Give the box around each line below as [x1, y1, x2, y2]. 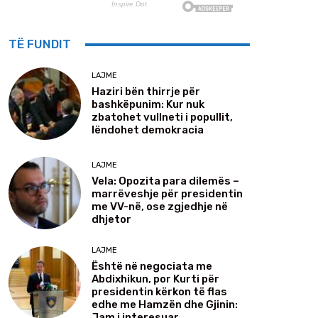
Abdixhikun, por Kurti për [92, 273, 219, 286]
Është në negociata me [92, 260, 212, 273]
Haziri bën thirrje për [92, 84, 200, 98]
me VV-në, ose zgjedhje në [92, 199, 228, 213]
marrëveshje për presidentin [92, 187, 243, 200]
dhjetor [92, 212, 131, 226]
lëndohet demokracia [92, 123, 204, 136]
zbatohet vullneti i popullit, [92, 110, 233, 124]
